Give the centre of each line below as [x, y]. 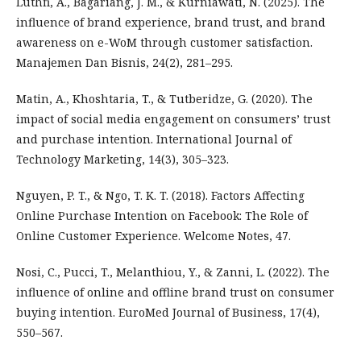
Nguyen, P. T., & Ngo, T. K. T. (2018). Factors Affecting [160, 195]
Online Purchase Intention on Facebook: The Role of [162, 216]
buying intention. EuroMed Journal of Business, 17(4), [168, 312]
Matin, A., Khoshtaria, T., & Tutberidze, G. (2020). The [164, 99]
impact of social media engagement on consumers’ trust [173, 119]
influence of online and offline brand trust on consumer [175, 292]
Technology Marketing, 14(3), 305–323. [122, 159]
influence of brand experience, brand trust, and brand [171, 22]
